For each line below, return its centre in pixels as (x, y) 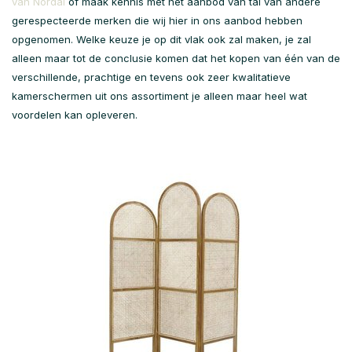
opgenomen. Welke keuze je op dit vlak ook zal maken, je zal (161, 40)
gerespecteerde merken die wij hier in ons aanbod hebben (157, 21)
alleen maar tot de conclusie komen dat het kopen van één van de (176, 59)
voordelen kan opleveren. (75, 115)
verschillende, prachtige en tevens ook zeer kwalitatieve (151, 77)
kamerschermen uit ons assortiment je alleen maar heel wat (159, 96)
